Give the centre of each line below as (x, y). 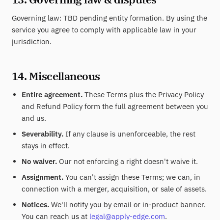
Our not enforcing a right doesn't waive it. (127, 161)
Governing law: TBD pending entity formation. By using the (110, 18)
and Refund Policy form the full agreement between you (115, 106)
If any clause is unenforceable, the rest (129, 134)
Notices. (35, 205)
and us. (34, 118)
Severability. (42, 134)
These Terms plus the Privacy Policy (143, 95)
